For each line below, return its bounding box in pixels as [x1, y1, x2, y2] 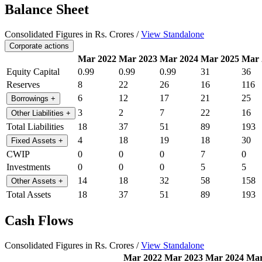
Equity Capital [6, 66, 60, 77]
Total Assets [6, 189, 51, 199]
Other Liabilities [11, 108, 66, 118]
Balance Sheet [5, 1, 89, 17]
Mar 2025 [201, 53, 239, 64]
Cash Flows [5, 213, 73, 229]
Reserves [6, 79, 40, 89]
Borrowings [11, 94, 51, 103]
